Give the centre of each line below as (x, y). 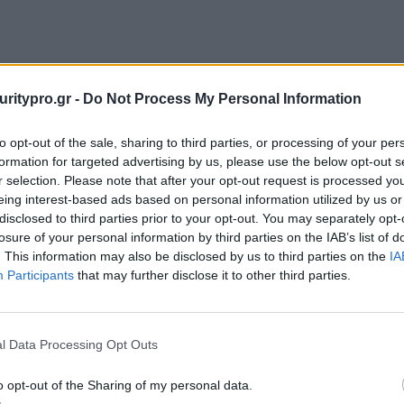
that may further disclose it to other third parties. (212, 275)
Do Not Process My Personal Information (222, 98)
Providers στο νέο (225, 244)
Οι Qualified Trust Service (257, 225)
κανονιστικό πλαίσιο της (254, 263)
